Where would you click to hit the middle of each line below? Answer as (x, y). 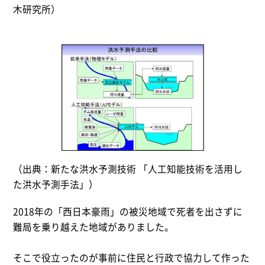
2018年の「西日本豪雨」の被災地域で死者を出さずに (128, 212)
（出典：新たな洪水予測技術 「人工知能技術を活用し (128, 169)
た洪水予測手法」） (56, 185)
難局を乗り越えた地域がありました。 (94, 227)
